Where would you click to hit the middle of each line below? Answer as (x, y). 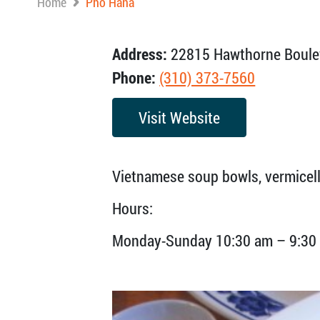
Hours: (133, 208)
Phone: (134, 77)
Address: (140, 54)
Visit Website (180, 117)
